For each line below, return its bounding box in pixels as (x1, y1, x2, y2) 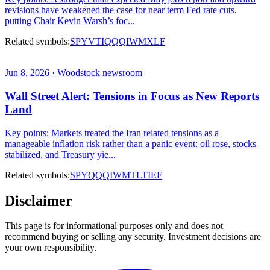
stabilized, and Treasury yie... (5, 149, 116, 160)
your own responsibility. (5, 242, 96, 253)
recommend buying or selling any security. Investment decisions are (5, 231, 261, 242)
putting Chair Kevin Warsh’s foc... (5, 16, 135, 27)
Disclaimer (5, 192, 72, 209)
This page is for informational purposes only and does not (5, 221, 223, 231)
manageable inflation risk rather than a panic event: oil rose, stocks (5, 138, 256, 149)
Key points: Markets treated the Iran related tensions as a (5, 127, 219, 138)
